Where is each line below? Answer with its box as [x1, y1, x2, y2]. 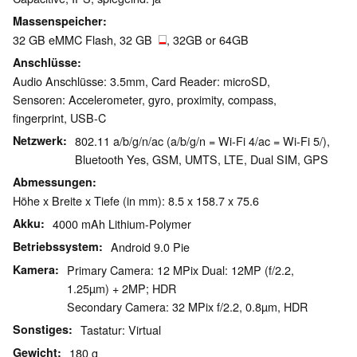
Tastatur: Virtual [80, 321, 161, 339]
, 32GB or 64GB [167, 31, 249, 49]
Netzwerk [13, 132, 63, 149]
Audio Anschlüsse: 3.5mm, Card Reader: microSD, [13, 73, 270, 90]
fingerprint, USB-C [13, 109, 106, 127]
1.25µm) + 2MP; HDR [67, 280, 176, 297]
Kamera [13, 261, 55, 278]
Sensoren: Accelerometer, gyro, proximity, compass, [13, 91, 277, 108]
